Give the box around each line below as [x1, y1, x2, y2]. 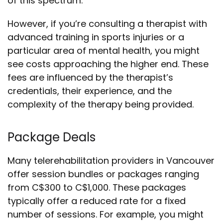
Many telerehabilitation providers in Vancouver [7, 154, 215, 167]
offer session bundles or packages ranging [7, 168, 199, 180]
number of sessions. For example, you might [7, 208, 204, 221]
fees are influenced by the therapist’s [7, 71, 173, 84]
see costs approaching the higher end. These [7, 58, 209, 70]
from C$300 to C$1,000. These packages [7, 181, 186, 194]
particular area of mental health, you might [7, 44, 200, 57]
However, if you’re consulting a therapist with [7, 17, 207, 30]
